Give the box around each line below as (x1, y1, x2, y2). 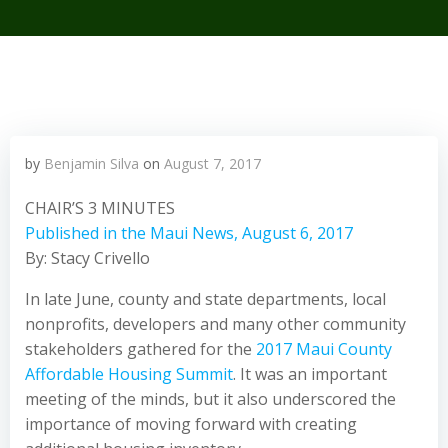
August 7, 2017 (164, 154, 261, 173)
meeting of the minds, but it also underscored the (25, 388, 396, 410)
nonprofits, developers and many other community (25, 313, 406, 335)
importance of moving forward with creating (25, 413, 357, 435)
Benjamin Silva (44, 154, 139, 173)
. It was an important (233, 363, 387, 385)
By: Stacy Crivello (25, 247, 150, 269)
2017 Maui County (256, 338, 392, 360)
